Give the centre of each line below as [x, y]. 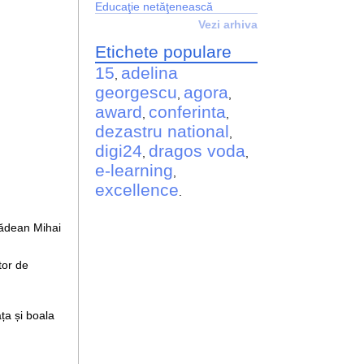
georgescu [136, 92]
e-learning [134, 170]
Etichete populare [164, 51]
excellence [137, 189]
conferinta [188, 111]
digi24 [119, 150]
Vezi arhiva [228, 24]
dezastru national [162, 131]
